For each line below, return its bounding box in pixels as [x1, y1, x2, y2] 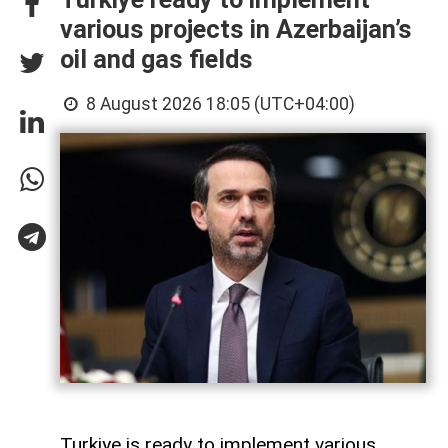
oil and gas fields [60, 45, 253, 75]
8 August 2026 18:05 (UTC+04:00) [82, 94, 356, 115]
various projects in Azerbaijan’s [60, 15, 412, 45]
